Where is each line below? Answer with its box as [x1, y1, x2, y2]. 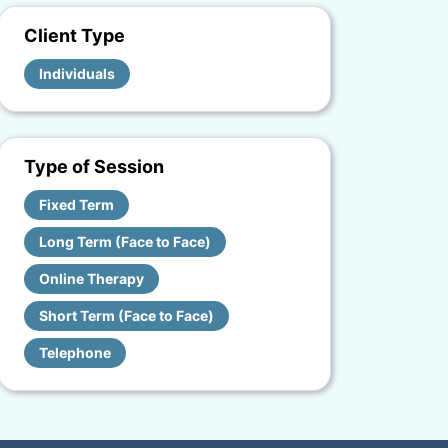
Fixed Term [39, 196, 114, 213]
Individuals [39, 65, 115, 82]
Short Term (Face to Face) [39, 307, 214, 324]
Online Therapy [39, 270, 144, 287]
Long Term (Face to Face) [39, 233, 211, 250]
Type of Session [24, 156, 164, 177]
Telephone [39, 344, 111, 361]
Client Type [24, 25, 125, 46]
